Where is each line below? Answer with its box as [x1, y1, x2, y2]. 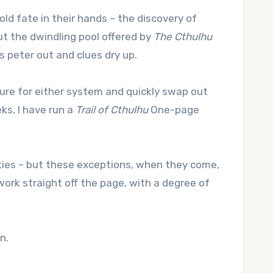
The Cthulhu [154, 30, 212, 43]
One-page [148, 104, 199, 116]
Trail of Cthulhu [76, 104, 148, 116]
